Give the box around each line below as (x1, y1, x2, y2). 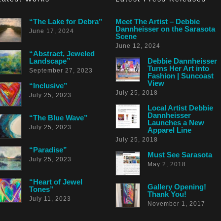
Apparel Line (147, 125, 191, 134)
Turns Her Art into (147, 64, 209, 73)
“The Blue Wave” (29, 113, 88, 122)
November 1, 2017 (147, 200, 205, 207)
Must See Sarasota (147, 150, 212, 159)
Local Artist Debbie (147, 103, 213, 112)
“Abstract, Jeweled (29, 49, 95, 58)
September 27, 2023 (29, 67, 93, 74)
